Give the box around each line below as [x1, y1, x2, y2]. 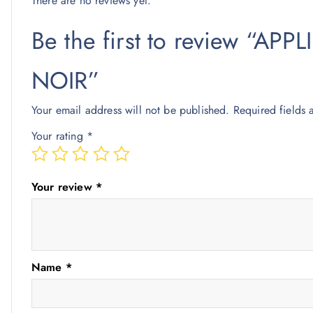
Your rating [31, 128, 87, 144]
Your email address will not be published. [31, 102, 230, 118]
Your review [31, 179, 96, 195]
